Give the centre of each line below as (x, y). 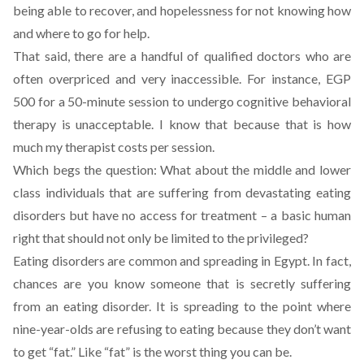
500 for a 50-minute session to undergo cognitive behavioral (182, 102)
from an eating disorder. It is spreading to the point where (182, 306)
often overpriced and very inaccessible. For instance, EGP (182, 79)
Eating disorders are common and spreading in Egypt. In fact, (182, 261)
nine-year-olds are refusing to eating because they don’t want (182, 329)
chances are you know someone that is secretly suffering (182, 284)
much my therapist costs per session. (114, 147)
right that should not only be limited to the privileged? (161, 238)
